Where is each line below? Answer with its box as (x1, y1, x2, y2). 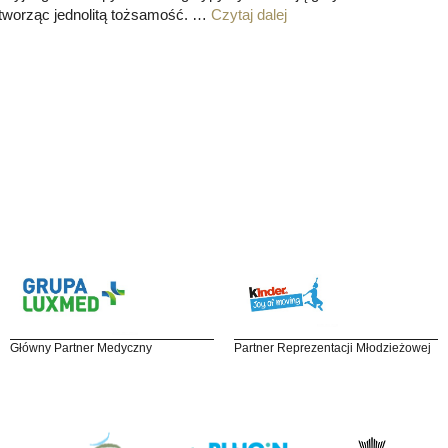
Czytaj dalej (211, 5, 287, 23)
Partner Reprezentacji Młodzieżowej (234, 340, 431, 355)
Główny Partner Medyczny (10, 340, 152, 355)
